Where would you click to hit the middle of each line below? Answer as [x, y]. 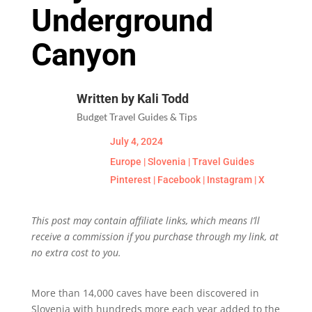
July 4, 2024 [136, 141]
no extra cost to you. [76, 252]
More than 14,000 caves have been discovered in [145, 293]
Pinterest [130, 180]
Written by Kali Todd [132, 99]
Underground [122, 21]
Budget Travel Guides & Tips [136, 117]
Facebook [179, 180]
